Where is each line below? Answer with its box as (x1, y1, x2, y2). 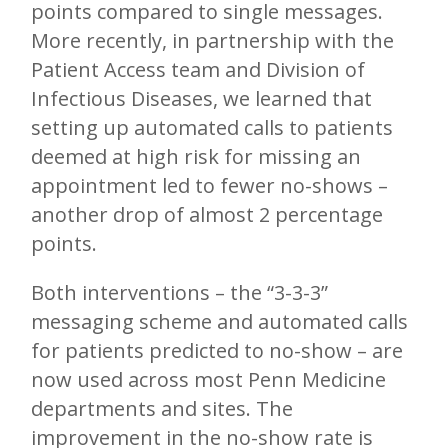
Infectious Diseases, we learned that (31, 85, 372, 113)
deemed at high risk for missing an (31, 143, 361, 171)
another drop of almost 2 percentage (31, 201, 383, 229)
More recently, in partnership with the (31, 27, 394, 55)
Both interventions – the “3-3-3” (31, 279, 328, 307)
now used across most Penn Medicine (31, 366, 386, 394)
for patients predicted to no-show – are (31, 337, 403, 365)
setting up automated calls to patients (31, 114, 393, 142)
